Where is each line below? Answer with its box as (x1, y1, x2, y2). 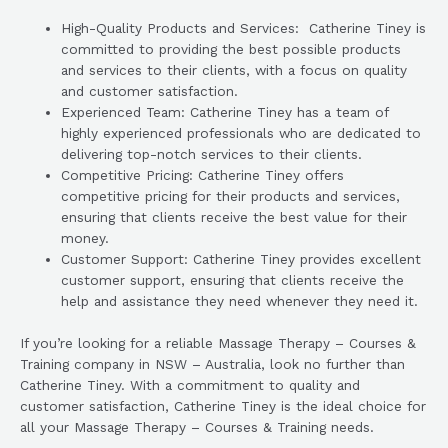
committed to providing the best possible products (61, 41, 402, 58)
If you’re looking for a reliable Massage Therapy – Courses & (20, 334, 416, 351)
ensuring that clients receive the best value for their (61, 209, 408, 226)
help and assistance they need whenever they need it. (61, 293, 419, 310)
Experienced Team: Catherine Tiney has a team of (61, 104, 389, 121)
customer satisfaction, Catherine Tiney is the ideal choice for (20, 397, 426, 414)
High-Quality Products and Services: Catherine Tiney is (61, 20, 427, 37)
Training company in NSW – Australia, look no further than (20, 355, 405, 372)
